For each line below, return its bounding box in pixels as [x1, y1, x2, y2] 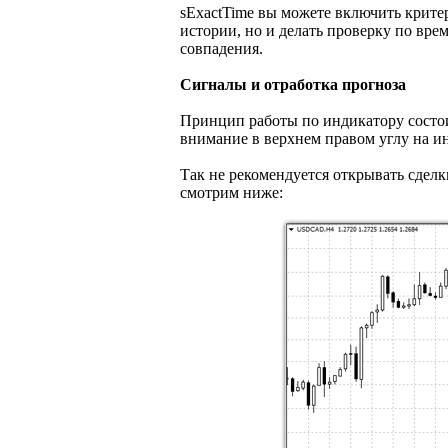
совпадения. [180, 39, 263, 57]
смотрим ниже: [180, 183, 283, 201]
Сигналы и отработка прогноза [180, 75, 406, 93]
